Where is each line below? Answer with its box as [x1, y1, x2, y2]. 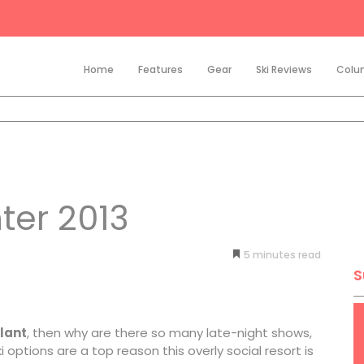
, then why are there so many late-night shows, [26, 324, 312, 341]
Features [137, 62, 183, 76]
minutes [252, 248, 296, 262]
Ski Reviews [255, 62, 312, 76]
